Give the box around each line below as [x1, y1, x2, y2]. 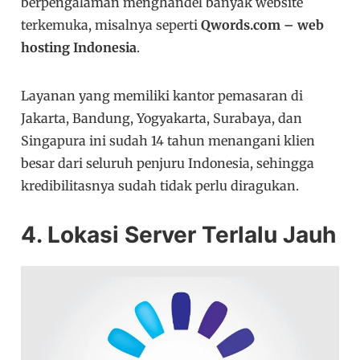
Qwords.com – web [201, 17, 325, 34]
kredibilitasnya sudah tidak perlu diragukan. [21, 178, 300, 194]
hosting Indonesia [21, 39, 137, 56]
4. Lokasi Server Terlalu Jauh [21, 221, 337, 249]
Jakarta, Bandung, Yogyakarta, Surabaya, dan [21, 110, 303, 127]
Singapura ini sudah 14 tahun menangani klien [21, 133, 316, 149]
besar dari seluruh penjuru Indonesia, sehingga [21, 155, 315, 172]
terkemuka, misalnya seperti [21, 17, 202, 34]
